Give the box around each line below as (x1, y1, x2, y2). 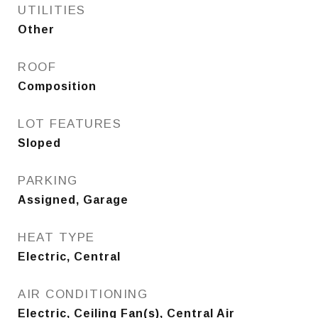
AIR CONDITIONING (18, 287, 148, 301)
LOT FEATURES (18, 117, 121, 131)
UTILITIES (18, 4, 86, 17)
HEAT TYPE (18, 231, 95, 244)
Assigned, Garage (18, 194, 128, 206)
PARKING (18, 174, 78, 187)
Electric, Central (18, 251, 121, 263)
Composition (18, 80, 97, 92)
